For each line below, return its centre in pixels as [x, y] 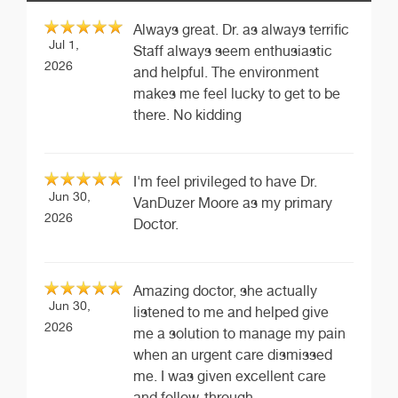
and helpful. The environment [226, 73]
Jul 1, [64, 44]
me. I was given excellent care [230, 377]
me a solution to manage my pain [239, 334]
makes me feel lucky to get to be [237, 94]
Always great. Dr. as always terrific [241, 30]
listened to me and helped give [231, 313]
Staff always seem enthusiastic [233, 52]
